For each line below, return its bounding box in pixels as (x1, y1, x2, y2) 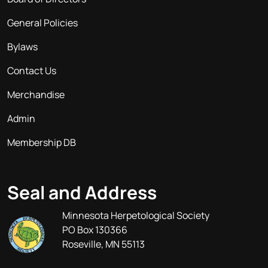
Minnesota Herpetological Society (62, 209, 210, 222)
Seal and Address (7, 180, 157, 205)
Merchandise (7, 88, 65, 101)
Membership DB (7, 136, 76, 149)
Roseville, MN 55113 (62, 237, 145, 251)
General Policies (7, 16, 78, 29)
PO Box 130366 (62, 223, 128, 236)
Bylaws (7, 40, 38, 53)
